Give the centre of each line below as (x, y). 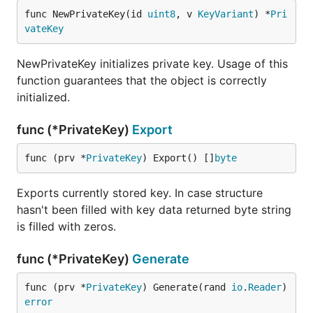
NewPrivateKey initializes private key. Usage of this (152, 64)
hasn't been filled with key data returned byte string (154, 210)
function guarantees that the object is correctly (142, 80)
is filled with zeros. (66, 226)
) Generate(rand (187, 287)
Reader (265, 287)
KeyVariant (226, 14)
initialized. (43, 97)
